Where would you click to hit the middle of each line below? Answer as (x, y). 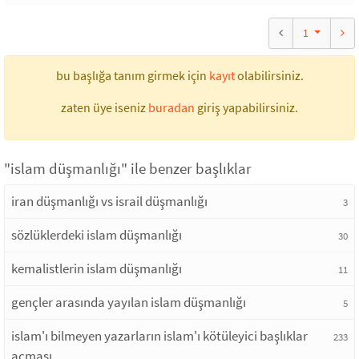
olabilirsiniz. (269, 75)
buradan (171, 107)
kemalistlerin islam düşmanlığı (97, 268)
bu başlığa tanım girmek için (132, 75)
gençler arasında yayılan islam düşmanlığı (129, 302)
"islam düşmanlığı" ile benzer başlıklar (128, 168)
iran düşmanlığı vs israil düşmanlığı (109, 201)
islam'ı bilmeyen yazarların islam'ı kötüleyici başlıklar (159, 336)
